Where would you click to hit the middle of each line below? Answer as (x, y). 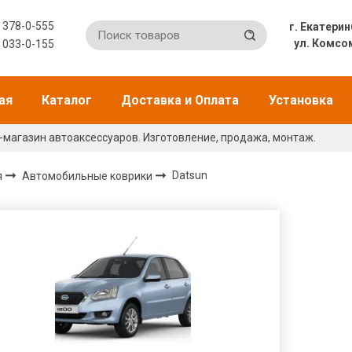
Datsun (190, 176)
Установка (301, 101)
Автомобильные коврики (89, 176)
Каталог (67, 101)
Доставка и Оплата (180, 101)
